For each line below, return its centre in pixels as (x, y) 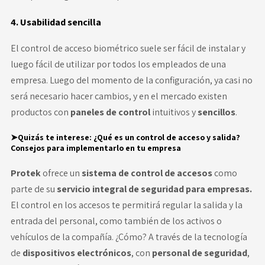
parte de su (33, 189)
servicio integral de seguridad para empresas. (154, 189)
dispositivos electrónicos (77, 253)
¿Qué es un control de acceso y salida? (167, 137)
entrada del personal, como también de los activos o (116, 221)
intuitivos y (174, 112)
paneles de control (111, 112)
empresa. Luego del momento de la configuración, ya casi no (131, 80)
